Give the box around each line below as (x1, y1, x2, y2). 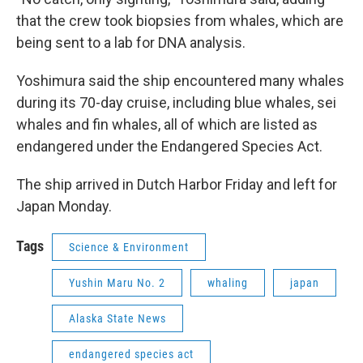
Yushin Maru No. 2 (69, 276, 165, 290)
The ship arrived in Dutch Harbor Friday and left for (16, 176, 337, 194)
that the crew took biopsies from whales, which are (16, 12, 344, 30)
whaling (207, 276, 248, 290)
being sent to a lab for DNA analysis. (16, 34, 246, 52)
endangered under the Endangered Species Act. (16, 138, 322, 156)
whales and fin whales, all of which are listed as (16, 116, 318, 134)
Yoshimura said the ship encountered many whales (16, 72, 344, 90)
